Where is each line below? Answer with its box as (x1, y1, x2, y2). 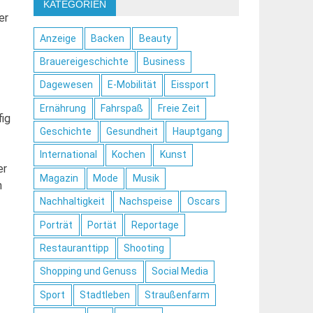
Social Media (151, 265, 208, 277)
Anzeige (40, 32, 77, 44)
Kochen (111, 149, 145, 161)
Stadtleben (79, 289, 130, 300)
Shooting (123, 242, 164, 254)
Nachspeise (119, 196, 173, 208)
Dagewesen (40, 79, 94, 91)
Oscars (187, 196, 220, 208)
